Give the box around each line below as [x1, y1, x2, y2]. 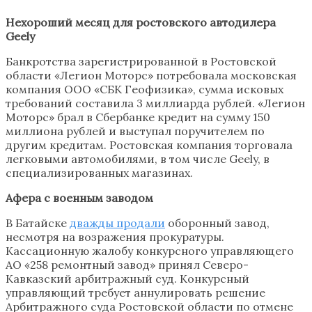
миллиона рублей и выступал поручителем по [6, 123, 265, 138]
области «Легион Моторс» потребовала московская [6, 68, 297, 82]
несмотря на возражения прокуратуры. [6, 229, 224, 244]
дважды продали [70, 215, 165, 230]
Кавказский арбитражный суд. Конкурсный [6, 271, 249, 286]
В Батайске [6, 215, 70, 230]
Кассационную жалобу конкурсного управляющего [6, 243, 294, 258]
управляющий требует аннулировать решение [6, 285, 265, 299]
